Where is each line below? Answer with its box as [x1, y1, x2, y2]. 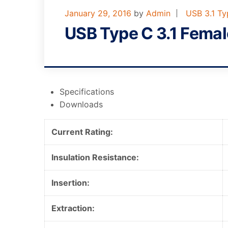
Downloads [60, 99, 103, 109]
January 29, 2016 [65, 8, 131, 18]
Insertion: [51, 178, 90, 188]
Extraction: [51, 203, 95, 213]
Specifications [60, 87, 114, 97]
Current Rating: [51, 127, 113, 137]
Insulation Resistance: [51, 152, 139, 162]
